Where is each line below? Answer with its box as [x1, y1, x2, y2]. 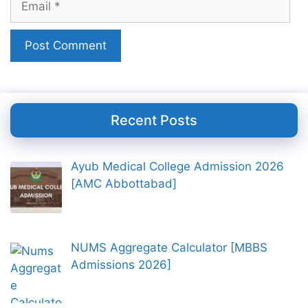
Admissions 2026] [70, 258, 171, 272]
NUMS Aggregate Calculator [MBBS [70, 241, 267, 255]
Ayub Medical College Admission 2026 [70, 159, 284, 173]
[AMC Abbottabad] [70, 176, 177, 190]
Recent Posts [111, 111, 197, 129]
